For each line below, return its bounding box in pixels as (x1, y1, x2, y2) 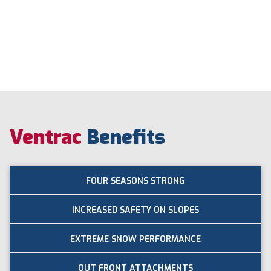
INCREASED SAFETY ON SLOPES (72, 204, 199, 217)
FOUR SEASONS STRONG (86, 175, 185, 188)
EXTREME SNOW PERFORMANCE (70, 233, 201, 246)
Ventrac (10, 124, 87, 151)
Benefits (87, 124, 166, 151)
